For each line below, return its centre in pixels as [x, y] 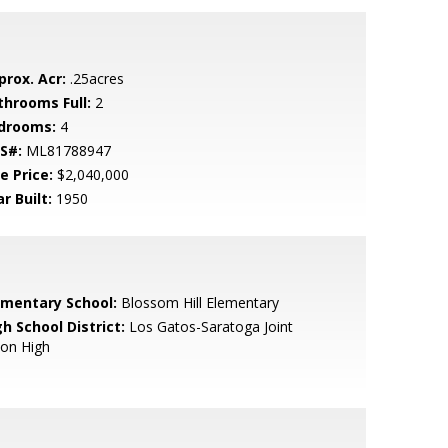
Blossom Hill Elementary [197, 302]
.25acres [94, 78]
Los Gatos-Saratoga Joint [208, 326]
